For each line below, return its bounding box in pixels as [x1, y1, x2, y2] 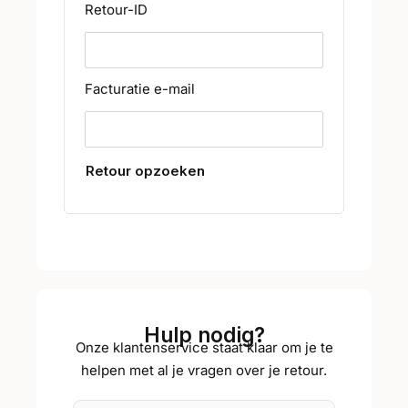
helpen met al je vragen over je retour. [81, 362, 327, 380]
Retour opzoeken [86, 162, 205, 180]
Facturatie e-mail [85, 80, 195, 98]
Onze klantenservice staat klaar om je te [75, 339, 333, 357]
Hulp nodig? [143, 322, 265, 348]
